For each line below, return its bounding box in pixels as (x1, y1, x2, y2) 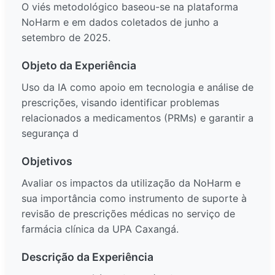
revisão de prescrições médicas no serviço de (21, 207, 235, 220)
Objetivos (21, 155, 72, 168)
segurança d (21, 127, 79, 140)
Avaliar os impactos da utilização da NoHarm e (21, 177, 241, 190)
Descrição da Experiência (21, 250, 153, 264)
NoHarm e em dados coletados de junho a (21, 16, 219, 29)
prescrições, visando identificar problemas (21, 96, 219, 109)
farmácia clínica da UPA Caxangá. (21, 223, 179, 236)
